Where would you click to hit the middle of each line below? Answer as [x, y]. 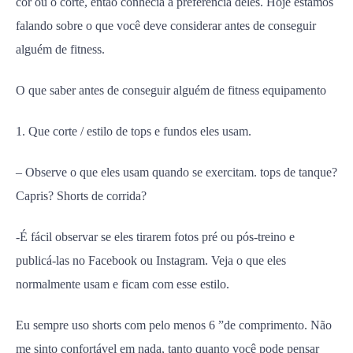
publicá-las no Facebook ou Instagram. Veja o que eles [151, 260]
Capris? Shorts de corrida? [81, 196]
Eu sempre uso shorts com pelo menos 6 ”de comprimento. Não [174, 325]
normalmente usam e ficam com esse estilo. [123, 284]
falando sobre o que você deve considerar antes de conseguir [166, 26]
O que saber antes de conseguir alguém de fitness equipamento [171, 90]
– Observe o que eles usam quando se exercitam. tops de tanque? [176, 172]
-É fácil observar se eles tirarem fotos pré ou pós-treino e [155, 237]
